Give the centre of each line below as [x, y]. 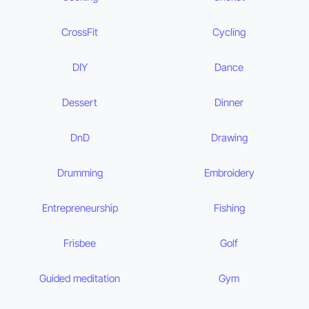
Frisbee [80, 243]
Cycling [229, 32]
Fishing [229, 208]
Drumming [80, 173]
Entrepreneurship [80, 208]
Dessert [80, 103]
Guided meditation [80, 279]
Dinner [229, 103]
